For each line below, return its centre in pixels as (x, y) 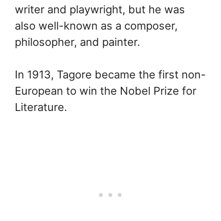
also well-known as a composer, (96, 25)
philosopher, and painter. (77, 42)
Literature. (41, 107)
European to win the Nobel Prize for (106, 91)
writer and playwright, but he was (100, 9)
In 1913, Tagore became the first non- (110, 74)
